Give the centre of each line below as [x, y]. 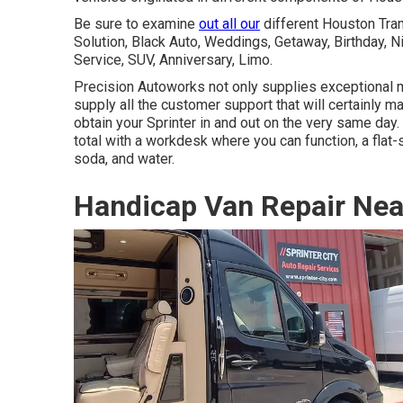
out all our [229, 24]
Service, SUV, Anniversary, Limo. [173, 60]
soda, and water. [124, 159]
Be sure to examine [136, 24]
